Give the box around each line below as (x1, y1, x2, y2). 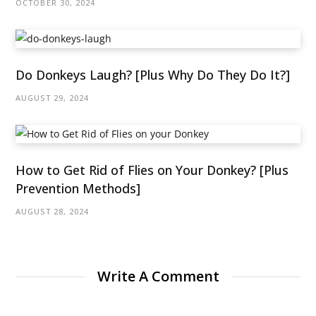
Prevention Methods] (16, 180, 140, 197)
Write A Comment (97, 267, 219, 286)
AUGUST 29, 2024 (16, 92, 90, 104)
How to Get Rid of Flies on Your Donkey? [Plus (16, 162, 288, 179)
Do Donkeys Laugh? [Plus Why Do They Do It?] (16, 66, 290, 84)
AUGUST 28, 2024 (16, 206, 90, 217)
